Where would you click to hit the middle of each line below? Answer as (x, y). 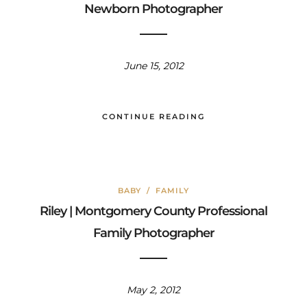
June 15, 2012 (153, 66)
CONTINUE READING (153, 116)
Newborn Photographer (153, 9)
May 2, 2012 (153, 290)
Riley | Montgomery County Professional (153, 211)
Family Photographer (153, 233)
